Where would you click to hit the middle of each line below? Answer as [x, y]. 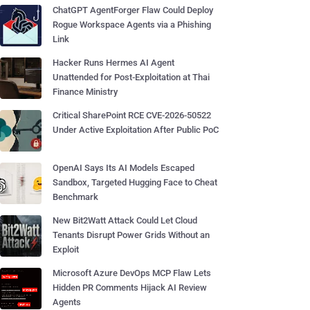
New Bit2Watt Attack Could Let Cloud [125, 220]
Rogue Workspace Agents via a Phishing [132, 25]
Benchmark [75, 197]
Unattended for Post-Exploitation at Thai [131, 77]
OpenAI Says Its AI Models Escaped [124, 168]
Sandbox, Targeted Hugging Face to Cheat [135, 182]
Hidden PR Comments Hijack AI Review [130, 288]
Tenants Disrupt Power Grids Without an [131, 235]
